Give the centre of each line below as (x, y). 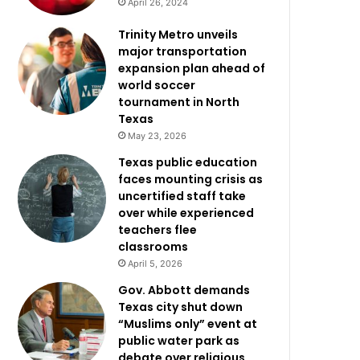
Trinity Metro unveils (178, 35)
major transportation (183, 51)
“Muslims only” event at (188, 324)
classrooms (153, 247)
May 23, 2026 (157, 136)
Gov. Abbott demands (184, 290)
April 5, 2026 (155, 264)
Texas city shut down (181, 307)
